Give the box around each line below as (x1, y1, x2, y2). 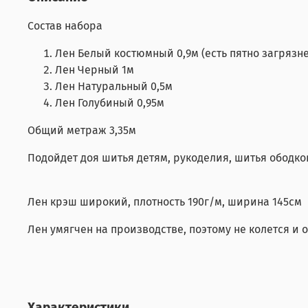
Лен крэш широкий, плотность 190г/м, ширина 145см (27, 195, 302, 208)
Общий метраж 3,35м (27, 123, 136, 137)
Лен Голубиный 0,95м (55, 96, 164, 109)
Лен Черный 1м (55, 63, 134, 76)
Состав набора (27, 19, 102, 32)
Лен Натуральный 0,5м (55, 79, 173, 93)
